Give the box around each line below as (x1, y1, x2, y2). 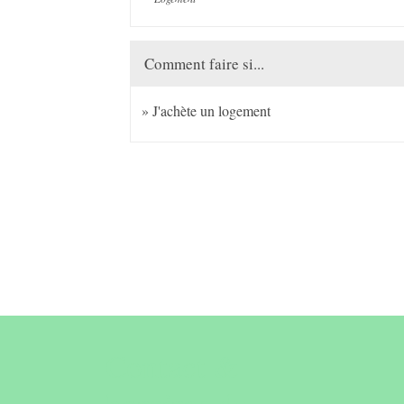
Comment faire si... (144, 52, 265, 74)
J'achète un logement (152, 100, 271, 120)
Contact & (106, 344, 238, 387)
